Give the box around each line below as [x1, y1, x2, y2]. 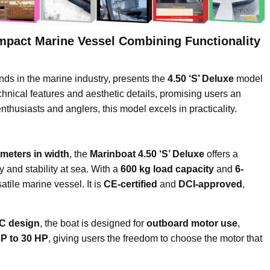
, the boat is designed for [40, 218, 146, 228]
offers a [204, 148, 238, 159]
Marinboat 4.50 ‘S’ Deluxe [90, 148, 204, 159]
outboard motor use [146, 218, 237, 228]
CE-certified [104, 178, 157, 189]
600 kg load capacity [121, 163, 214, 174]
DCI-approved [178, 178, 242, 189]
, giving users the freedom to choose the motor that [48, 233, 262, 243]
